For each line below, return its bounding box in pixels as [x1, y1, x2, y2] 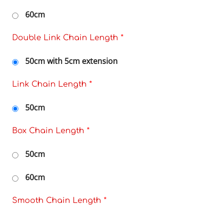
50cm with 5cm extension [25, 56, 118, 67]
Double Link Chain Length [12, 33, 121, 43]
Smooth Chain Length [12, 196, 104, 205]
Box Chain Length [12, 126, 87, 136]
